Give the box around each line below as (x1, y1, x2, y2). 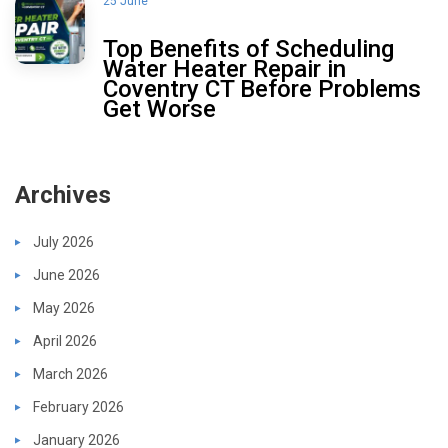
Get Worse (103, 94, 216, 123)
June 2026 (33, 266, 100, 283)
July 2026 (33, 233, 94, 250)
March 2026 (33, 365, 108, 382)
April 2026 (33, 332, 97, 349)
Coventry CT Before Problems (103, 74, 421, 103)
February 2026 (33, 398, 124, 415)
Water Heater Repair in (103, 54, 346, 83)
